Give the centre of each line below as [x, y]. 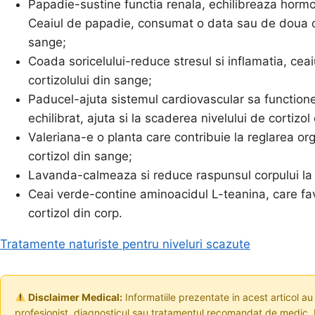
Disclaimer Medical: [74, 297]
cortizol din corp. [75, 213]
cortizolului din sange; [90, 80]
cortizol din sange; [80, 156]
